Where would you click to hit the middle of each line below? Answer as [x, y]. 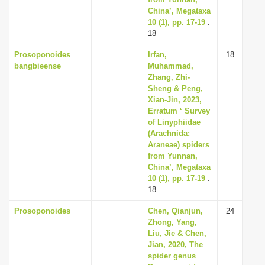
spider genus [172, 256]
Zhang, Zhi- [169, 77]
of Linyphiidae [174, 122]
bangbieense [38, 66]
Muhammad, [171, 66]
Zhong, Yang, [172, 222]
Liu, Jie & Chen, [177, 233]
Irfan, [157, 55]
